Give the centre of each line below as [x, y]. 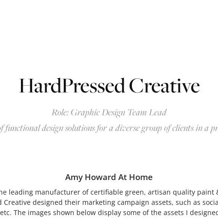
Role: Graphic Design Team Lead [109, 112]
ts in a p [201, 127]
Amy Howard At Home [109, 177]
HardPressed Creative [109, 85]
